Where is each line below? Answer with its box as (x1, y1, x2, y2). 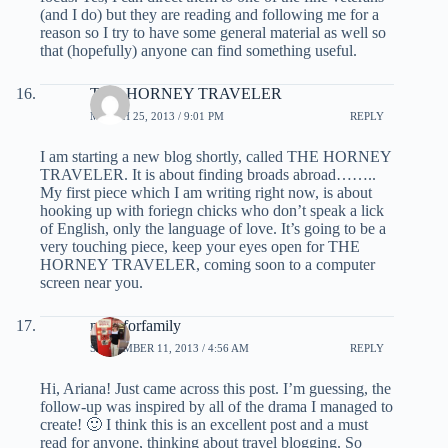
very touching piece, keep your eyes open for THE (40, 238, 360, 256)
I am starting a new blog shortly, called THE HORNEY (40, 148, 391, 166)
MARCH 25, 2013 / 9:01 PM (90, 109, 224, 122)
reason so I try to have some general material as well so (40, 24, 386, 42)
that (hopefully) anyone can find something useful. (40, 42, 357, 60)
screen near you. (40, 274, 143, 292)
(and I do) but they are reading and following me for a (40, 6, 379, 24)
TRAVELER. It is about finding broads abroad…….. (40, 166, 376, 184)
